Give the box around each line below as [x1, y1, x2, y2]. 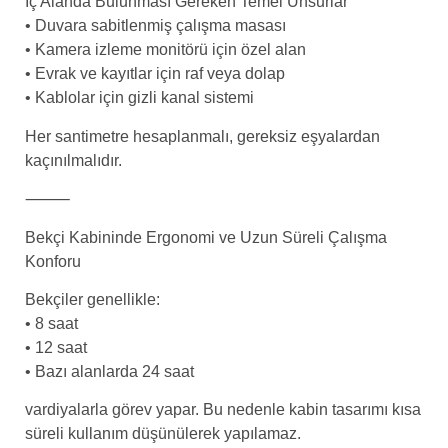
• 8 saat [25, 314, 78, 332]
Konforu [25, 252, 81, 270]
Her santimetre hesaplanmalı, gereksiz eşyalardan [25, 127, 380, 145]
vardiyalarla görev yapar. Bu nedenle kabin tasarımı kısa [25, 401, 421, 419]
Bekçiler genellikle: [25, 290, 160, 308]
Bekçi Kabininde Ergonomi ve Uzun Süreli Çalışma [25, 228, 387, 246]
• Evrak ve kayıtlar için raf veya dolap [25, 65, 285, 83]
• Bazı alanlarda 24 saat [25, 362, 194, 380]
